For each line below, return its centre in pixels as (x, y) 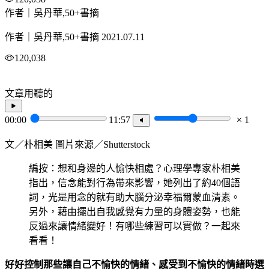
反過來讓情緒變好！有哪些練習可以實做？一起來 (134, 226)
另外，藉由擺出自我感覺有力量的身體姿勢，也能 (134, 212)
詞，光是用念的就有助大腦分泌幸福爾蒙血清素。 (134, 198)
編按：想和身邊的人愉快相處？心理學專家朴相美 (134, 169)
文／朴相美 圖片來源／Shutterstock (77, 145)
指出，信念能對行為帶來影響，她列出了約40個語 (134, 183)
